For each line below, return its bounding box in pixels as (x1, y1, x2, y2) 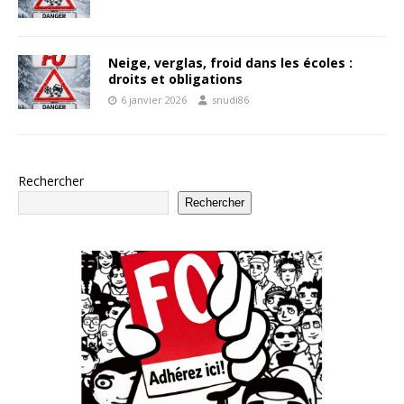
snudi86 (212, 92, 249, 106)
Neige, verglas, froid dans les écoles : (108, 53, 353, 71)
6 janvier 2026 (121, 92, 187, 106)
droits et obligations (108, 69, 243, 87)
